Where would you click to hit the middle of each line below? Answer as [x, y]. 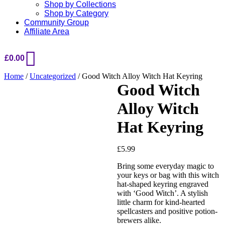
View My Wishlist [33, 219]
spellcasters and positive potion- [167, 211]
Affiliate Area [47, 31]
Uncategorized [53, 76]
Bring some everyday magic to [165, 166]
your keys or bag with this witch [168, 175]
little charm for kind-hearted [161, 202]
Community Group [57, 22]
